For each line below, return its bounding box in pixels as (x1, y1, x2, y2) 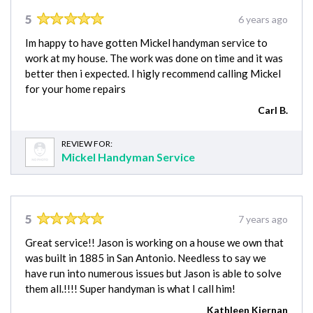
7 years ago (238, 212, 288, 225)
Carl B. (258, 103, 288, 116)
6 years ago (238, 13, 288, 25)
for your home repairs (25, 82, 126, 95)
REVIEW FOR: (61, 138, 112, 149)
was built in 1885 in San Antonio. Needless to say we (25, 251, 266, 264)
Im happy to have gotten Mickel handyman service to (25, 36, 268, 49)
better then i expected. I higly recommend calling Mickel (25, 66, 281, 80)
